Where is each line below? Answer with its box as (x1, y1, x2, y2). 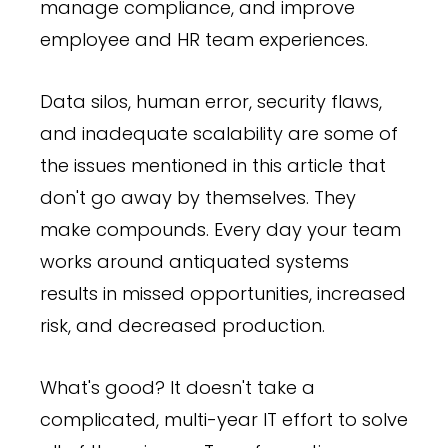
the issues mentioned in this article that (40, 152, 386, 178)
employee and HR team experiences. (40, 26, 368, 52)
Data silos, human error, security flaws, (40, 88, 382, 114)
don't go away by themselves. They (40, 184, 356, 210)
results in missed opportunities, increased (40, 280, 406, 306)
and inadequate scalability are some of (40, 120, 398, 146)
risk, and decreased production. (40, 312, 325, 338)
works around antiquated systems (40, 248, 349, 274)
